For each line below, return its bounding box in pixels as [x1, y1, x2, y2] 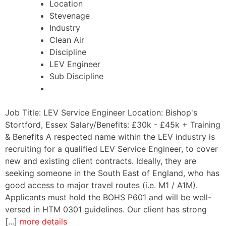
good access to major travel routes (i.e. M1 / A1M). [5, 180, 198, 191]
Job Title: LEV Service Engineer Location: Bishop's [5, 107, 197, 118]
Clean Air [49, 35, 84, 45]
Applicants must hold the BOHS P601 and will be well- [5, 192, 211, 203]
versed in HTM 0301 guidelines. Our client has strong [5, 204, 207, 215]
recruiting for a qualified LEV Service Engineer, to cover [5, 144, 218, 154]
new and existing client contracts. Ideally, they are [5, 156, 196, 166]
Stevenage [49, 11, 90, 21]
